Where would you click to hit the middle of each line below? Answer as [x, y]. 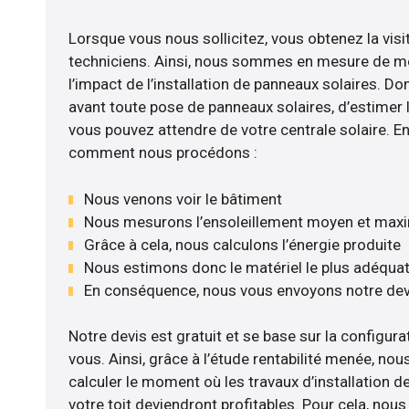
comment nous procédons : [163, 153]
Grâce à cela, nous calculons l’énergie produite [242, 244]
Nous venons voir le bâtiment [183, 199]
